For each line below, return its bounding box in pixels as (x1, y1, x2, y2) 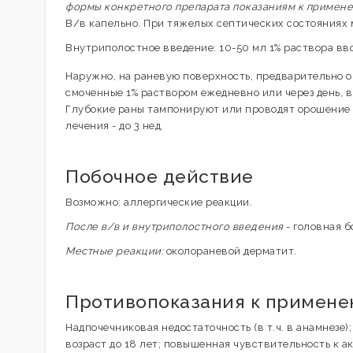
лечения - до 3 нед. (65, 120, 164, 132)
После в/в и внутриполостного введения (65, 221, 284, 232)
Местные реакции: (65, 245, 163, 257)
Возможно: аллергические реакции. (65, 196, 252, 208)
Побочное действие (65, 165, 254, 187)
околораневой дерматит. (163, 245, 297, 257)
